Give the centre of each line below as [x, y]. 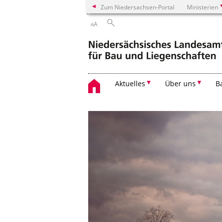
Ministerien [202, 7]
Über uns [180, 83]
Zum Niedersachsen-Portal [138, 7]
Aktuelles [130, 83]
